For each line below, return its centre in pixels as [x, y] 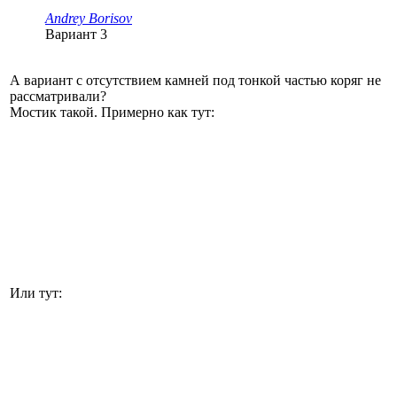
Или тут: [36, 292]
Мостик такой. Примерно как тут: [112, 112]
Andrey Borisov [89, 18]
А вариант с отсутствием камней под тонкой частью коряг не [195, 80]
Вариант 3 [76, 34]
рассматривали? [58, 96]
